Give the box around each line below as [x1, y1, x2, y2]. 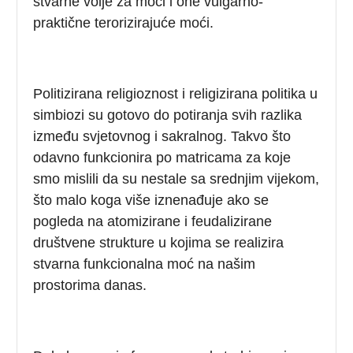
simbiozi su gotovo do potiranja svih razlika [33, 106, 303, 123]
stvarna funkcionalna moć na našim [33, 255, 256, 272]
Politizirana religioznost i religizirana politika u [33, 85, 318, 102]
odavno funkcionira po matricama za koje [33, 149, 292, 165]
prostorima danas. [33, 277, 147, 293]
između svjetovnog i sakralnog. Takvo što [33, 128, 292, 144]
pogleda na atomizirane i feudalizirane [33, 213, 273, 229]
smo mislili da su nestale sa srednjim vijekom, [33, 170, 320, 187]
